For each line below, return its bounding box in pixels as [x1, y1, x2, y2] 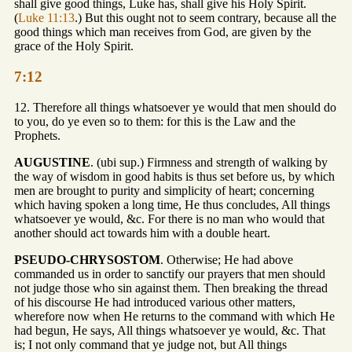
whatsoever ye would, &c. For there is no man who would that [14, 211, 324, 225]
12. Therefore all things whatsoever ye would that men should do [14, 100, 336, 114]
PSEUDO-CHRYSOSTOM [14, 252, 160, 266]
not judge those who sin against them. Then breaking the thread [14, 280, 328, 295]
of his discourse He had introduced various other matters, [14, 295, 295, 309]
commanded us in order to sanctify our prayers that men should [14, 266, 325, 280]
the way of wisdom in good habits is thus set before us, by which [14, 169, 335, 183]
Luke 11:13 [18, 11, 75, 25]
